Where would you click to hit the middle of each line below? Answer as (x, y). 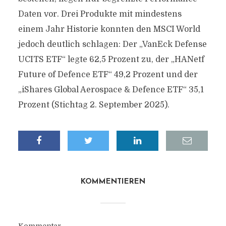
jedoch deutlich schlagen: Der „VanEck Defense (112, 44)
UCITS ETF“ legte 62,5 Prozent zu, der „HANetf (111, 60)
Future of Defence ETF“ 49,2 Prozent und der (108, 75)
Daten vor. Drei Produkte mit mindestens (100, 14)
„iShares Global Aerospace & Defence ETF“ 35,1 (111, 90)
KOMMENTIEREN (113, 182)
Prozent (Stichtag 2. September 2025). (94, 105)
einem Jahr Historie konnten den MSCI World (109, 29)
